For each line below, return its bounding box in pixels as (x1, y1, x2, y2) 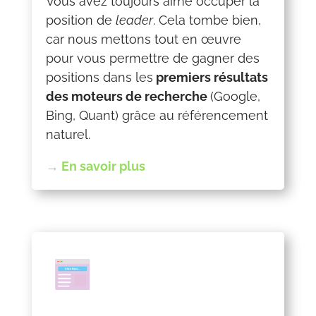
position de (45, 12, 116, 28)
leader (115, 12, 153, 28)
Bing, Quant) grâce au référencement (45, 107, 268, 123)
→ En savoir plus (45, 158, 148, 174)
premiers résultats (152, 69, 268, 85)
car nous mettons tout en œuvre (45, 31, 241, 47)
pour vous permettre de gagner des (45, 50, 260, 66)
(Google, (209, 88, 260, 104)
